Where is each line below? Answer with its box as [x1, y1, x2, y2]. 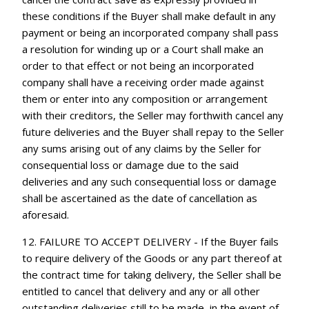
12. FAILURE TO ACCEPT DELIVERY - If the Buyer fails [22, 234, 279, 248]
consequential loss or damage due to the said [22, 157, 239, 172]
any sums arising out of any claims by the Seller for [22, 141, 262, 155]
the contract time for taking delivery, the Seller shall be [22, 267, 282, 281]
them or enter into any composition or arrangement [22, 91, 268, 106]
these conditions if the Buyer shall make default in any [22, 8, 277, 23]
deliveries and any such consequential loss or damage [22, 174, 277, 188]
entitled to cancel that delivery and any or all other [22, 283, 261, 298]
